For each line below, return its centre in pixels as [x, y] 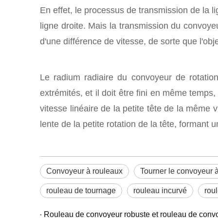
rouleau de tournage [81, 191]
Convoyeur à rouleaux [84, 171]
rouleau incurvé [160, 191]
